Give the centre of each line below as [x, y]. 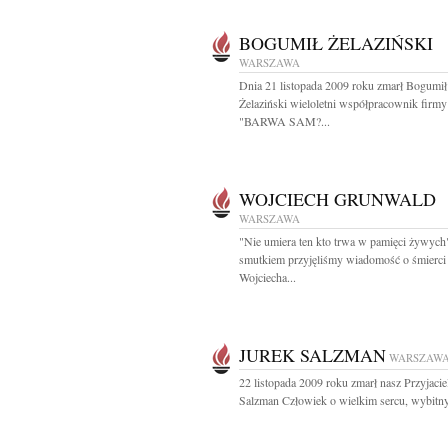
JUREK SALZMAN [312, 355]
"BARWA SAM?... [284, 121]
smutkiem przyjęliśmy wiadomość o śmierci [342, 259]
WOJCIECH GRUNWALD [337, 199]
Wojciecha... [267, 277]
